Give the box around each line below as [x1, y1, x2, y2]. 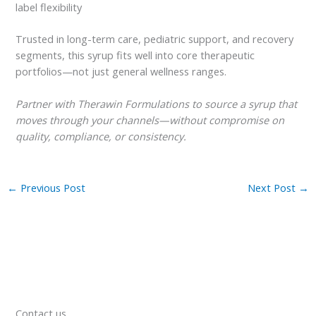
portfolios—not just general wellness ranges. [16, 64, 227, 79]
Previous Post [17, 181, 85, 195]
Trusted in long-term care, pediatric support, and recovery [16, 32, 294, 47]
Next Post [248, 181, 299, 195]
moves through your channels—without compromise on [16, 113, 285, 128]
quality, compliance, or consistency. [16, 129, 187, 144]
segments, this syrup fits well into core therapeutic [16, 48, 255, 63]
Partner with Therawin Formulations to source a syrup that [16, 97, 298, 111]
